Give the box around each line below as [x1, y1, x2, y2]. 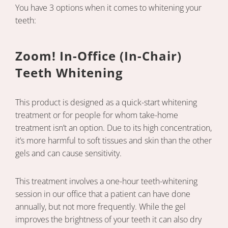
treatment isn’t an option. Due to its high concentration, [15, 122, 212, 134]
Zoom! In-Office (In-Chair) [15, 47, 182, 65]
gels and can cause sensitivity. [15, 148, 122, 159]
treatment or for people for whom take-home [15, 109, 178, 121]
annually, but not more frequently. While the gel [15, 201, 186, 213]
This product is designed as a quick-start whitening [15, 97, 197, 108]
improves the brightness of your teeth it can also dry [15, 214, 202, 225]
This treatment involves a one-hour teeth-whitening [15, 176, 197, 187]
